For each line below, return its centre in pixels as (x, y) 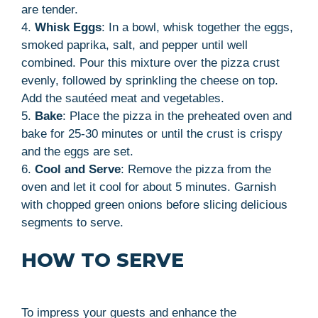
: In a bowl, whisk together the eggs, (197, 27)
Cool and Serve (78, 169)
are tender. (50, 9)
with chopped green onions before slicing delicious (154, 204)
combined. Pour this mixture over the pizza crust (150, 62)
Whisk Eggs (68, 27)
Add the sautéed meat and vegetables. (123, 98)
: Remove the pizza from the (196, 169)
